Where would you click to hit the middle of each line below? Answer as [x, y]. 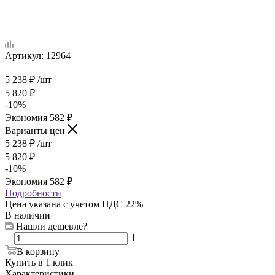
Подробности [33, 193]
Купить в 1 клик [39, 263]
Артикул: [24, 56]
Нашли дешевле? [52, 227]
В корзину [38, 252]
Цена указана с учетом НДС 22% [74, 204]
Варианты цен [36, 131]
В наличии [28, 215]
